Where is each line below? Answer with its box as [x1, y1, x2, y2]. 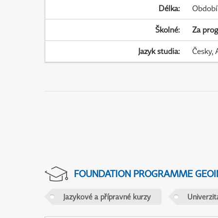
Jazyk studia [138, 46, 179, 56]
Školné [155, 25, 179, 35]
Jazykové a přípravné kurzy [63, 192, 151, 201]
